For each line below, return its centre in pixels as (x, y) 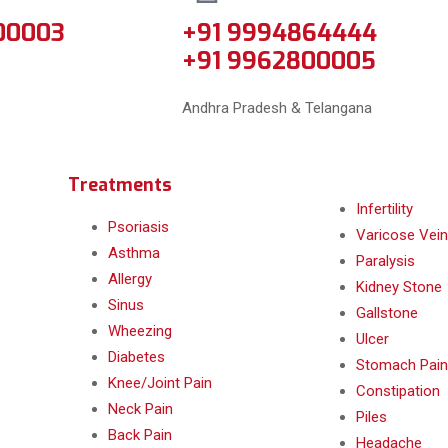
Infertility (384, 209)
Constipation (398, 391)
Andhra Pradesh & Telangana (277, 108)
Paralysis (385, 261)
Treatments (120, 185)
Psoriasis (138, 227)
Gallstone (387, 313)
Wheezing (140, 331)
